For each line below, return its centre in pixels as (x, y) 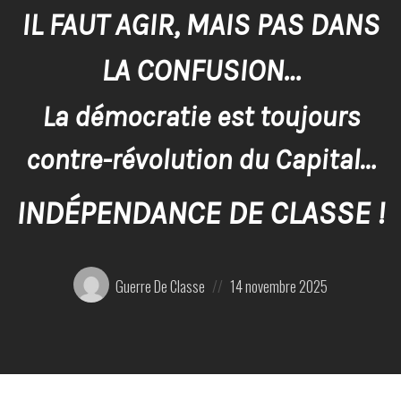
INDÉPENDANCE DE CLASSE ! (200, 213)
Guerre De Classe (160, 286)
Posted (245, 273)
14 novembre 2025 (279, 286)
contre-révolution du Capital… (200, 159)
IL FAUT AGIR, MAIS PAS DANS (200, 26)
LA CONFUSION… (200, 71)
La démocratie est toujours (200, 116)
